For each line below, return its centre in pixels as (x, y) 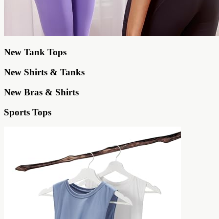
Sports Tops (28, 112)
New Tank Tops (35, 52)
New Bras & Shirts (41, 92)
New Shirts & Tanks (44, 72)
